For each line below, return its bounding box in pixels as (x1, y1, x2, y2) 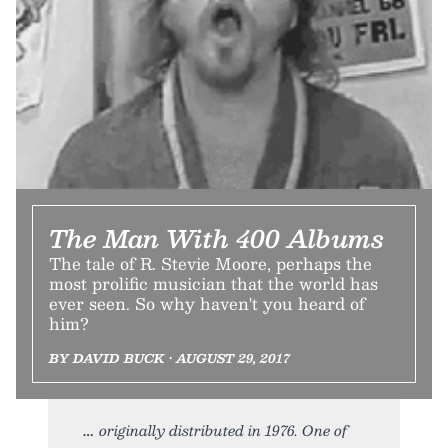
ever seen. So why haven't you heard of (49, 290, 365, 317)
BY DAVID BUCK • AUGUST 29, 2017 (49, 348, 290, 368)
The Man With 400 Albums (49, 218, 384, 258)
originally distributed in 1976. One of (99, 418, 347, 442)
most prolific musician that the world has (49, 270, 378, 297)
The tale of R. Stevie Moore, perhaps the (49, 250, 372, 277)
